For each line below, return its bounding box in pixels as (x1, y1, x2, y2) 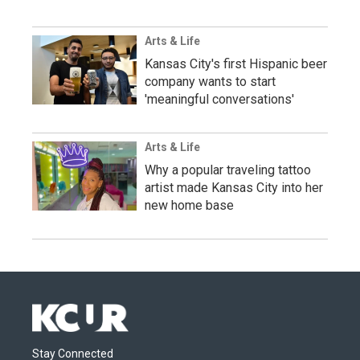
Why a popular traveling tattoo (145, 162, 311, 178)
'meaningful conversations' (145, 91, 294, 107)
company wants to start (145, 73, 276, 89)
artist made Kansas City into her (145, 179, 323, 195)
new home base (145, 197, 234, 213)
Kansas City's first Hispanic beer (145, 55, 327, 72)
